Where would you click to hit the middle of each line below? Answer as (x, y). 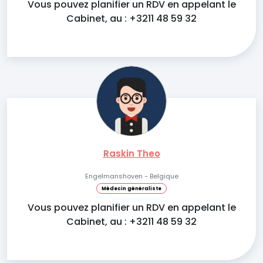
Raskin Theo (131, 154)
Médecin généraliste (131, 188)
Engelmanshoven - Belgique (131, 176)
